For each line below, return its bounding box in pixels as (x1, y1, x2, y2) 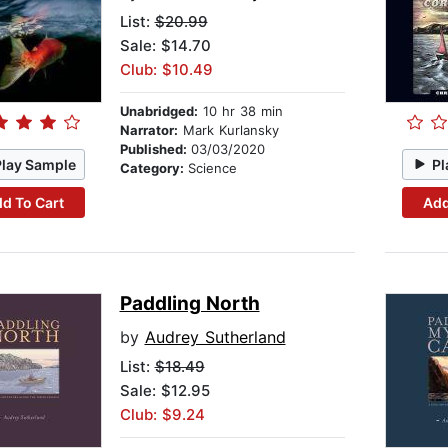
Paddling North (119, 292, 260, 316)
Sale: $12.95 (119, 381, 210, 401)
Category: (119, 160, 188, 177)
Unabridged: (119, 103, 198, 120)
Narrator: (119, 122, 178, 139)
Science (187, 160, 237, 177)
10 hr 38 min (197, 103, 283, 120)
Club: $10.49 (119, 60, 213, 80)
